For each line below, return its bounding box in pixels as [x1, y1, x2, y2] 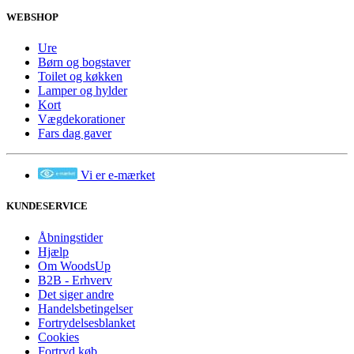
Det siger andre [38, 287, 114, 301]
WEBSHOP [6, 11, 58, 24]
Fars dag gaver [38, 126, 111, 141]
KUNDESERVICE [6, 200, 88, 213]
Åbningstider [38, 230, 103, 244]
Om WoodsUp [38, 258, 111, 273]
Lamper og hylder [38, 84, 127, 98]
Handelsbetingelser [38, 301, 133, 315]
